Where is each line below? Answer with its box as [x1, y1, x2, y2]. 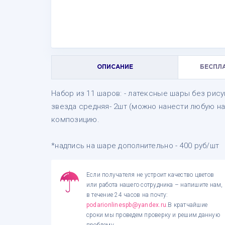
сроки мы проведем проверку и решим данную [86, 211, 220, 218]
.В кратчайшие [166, 201, 208, 208]
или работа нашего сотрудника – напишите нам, [86, 181, 223, 188]
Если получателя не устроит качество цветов [86, 171, 214, 178]
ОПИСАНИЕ [96, 64, 133, 70]
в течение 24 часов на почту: [86, 191, 168, 198]
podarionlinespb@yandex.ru [86, 201, 166, 208]
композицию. [51, 115, 99, 124]
